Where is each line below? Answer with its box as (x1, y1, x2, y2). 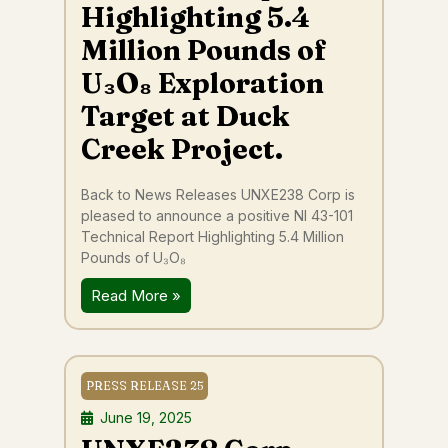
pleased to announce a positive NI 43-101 (81, 207, 353, 224)
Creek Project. (81, 132, 283, 166)
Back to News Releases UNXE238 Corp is (81, 186, 355, 203)
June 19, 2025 (100, 409, 192, 426)
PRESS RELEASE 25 (86, 378, 203, 393)
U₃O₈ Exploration (81, 66, 324, 100)
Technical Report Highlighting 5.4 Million (81, 228, 344, 245)
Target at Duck (81, 99, 290, 133)
